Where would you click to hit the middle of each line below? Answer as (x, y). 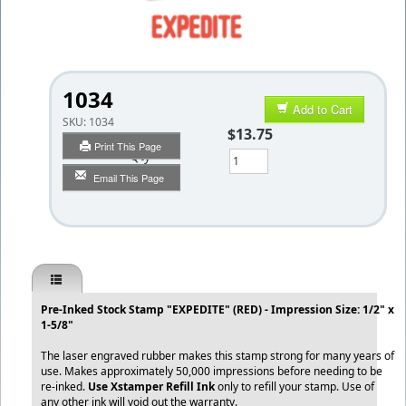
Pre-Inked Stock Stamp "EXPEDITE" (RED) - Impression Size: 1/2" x (217, 309)
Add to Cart (323, 109)
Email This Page (128, 177)
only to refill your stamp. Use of (295, 387)
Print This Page (129, 145)
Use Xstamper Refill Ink (151, 387)
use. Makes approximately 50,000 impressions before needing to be (212, 371)
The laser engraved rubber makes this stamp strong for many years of (217, 356)
